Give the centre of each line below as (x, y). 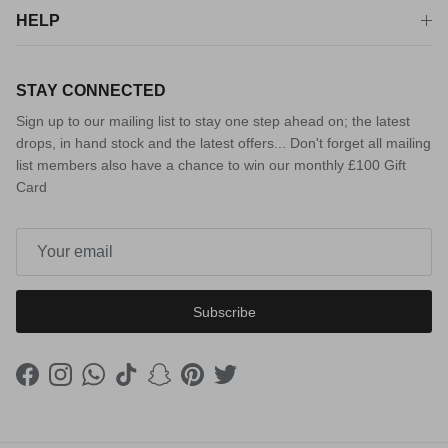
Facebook (57, 384)
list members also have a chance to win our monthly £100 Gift (211, 165)
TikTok (145, 384)
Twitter (245, 384)
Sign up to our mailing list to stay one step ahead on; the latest (213, 121)
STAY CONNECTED (91, 91)
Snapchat (188, 384)
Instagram (91, 384)
